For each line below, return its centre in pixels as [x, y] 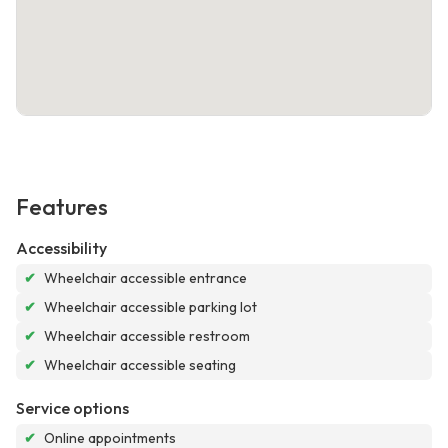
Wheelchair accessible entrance [145, 278]
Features [62, 207]
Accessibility [61, 248]
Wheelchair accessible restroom [147, 336]
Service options [72, 408]
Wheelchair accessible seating [140, 365]
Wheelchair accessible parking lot [150, 307]
